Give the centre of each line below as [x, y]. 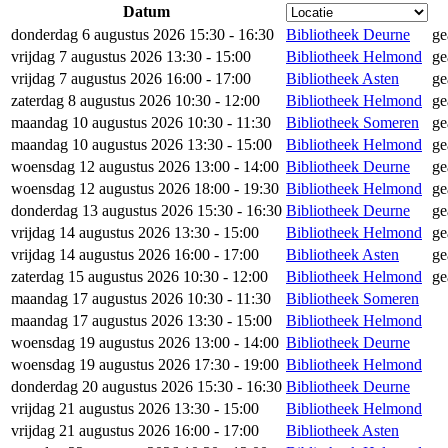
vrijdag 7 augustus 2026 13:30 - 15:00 [131, 56]
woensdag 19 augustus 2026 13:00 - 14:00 [145, 342]
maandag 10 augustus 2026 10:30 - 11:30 [141, 122]
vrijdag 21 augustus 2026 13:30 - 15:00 [135, 408]
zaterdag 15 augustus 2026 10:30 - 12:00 [139, 276]
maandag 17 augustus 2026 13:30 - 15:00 [141, 320]
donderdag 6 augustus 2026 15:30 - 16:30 [142, 34]
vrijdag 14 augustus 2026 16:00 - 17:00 [135, 254]
